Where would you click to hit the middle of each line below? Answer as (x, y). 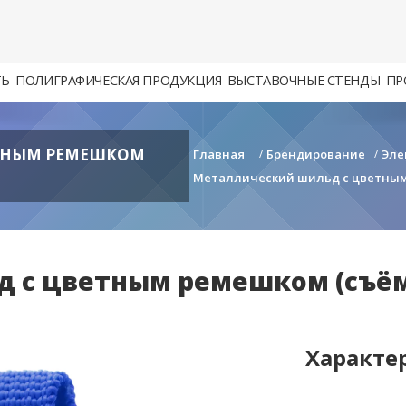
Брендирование (316, 154)
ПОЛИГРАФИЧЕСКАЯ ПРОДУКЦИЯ (119, 80)
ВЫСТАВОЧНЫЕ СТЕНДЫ (304, 80)
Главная (219, 154)
